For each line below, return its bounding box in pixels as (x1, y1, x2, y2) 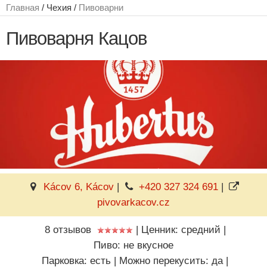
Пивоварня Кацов (6, 27, 147, 48)
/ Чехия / (39, 2, 79, 13)
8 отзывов (44, 223, 91, 235)
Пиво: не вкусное (94, 239, 173, 251)
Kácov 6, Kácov (43, 181, 114, 193)
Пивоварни (79, 2, 123, 13)
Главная (6, 2, 39, 13)
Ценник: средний (141, 223, 221, 235)
